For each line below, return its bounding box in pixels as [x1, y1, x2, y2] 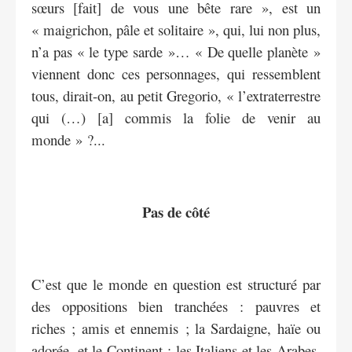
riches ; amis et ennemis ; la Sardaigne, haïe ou [31, 317, 321, 338]
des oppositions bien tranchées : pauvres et [31, 295, 321, 316]
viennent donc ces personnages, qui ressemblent [31, 63, 321, 83]
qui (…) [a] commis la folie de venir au [31, 107, 321, 127]
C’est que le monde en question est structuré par [31, 273, 321, 294]
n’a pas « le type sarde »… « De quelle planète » [31, 41, 321, 61]
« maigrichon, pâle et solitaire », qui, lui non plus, [31, 19, 321, 39]
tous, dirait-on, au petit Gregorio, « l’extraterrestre [31, 85, 321, 105]
